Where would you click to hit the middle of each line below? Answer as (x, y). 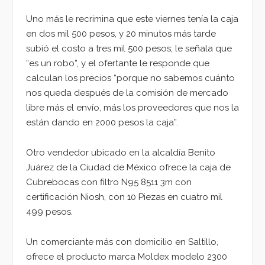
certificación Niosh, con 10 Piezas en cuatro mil (124, 197)
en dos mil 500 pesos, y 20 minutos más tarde (121, 34)
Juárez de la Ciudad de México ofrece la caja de (128, 167)
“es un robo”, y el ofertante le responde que (118, 64)
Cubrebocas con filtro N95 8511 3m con (109, 182)
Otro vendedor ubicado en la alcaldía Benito (121, 152)
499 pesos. (49, 211)
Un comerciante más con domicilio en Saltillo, (122, 242)
